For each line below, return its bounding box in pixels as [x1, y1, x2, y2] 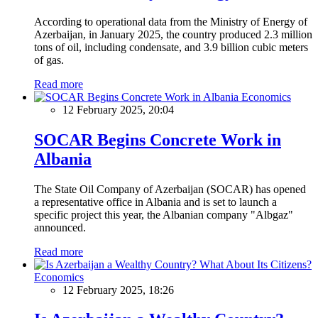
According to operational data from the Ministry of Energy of [34, 15, 307, 28]
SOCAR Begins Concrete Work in [34, 130, 281, 149]
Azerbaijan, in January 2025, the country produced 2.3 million [34, 28, 312, 40]
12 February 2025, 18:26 [62, 283, 174, 296]
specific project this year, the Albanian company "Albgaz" [34, 208, 293, 221]
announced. [34, 221, 86, 234]
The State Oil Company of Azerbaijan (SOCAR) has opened [34, 182, 306, 195]
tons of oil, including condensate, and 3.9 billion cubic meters [34, 40, 308, 53]
